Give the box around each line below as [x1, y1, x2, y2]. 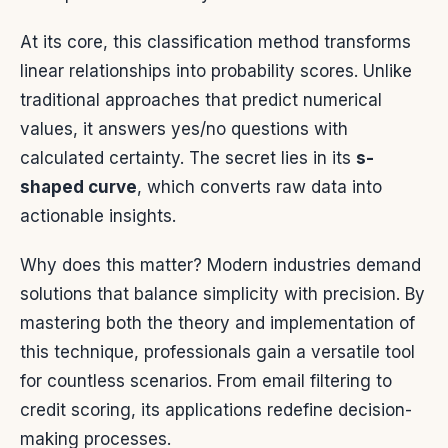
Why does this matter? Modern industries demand [20, 255, 421, 276]
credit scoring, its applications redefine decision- [20, 400, 412, 421]
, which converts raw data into [137, 177, 382, 198]
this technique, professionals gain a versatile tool [20, 342, 415, 363]
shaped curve [20, 177, 137, 198]
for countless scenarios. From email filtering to [20, 371, 392, 392]
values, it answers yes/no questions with [20, 119, 348, 140]
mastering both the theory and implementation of [20, 313, 415, 334]
